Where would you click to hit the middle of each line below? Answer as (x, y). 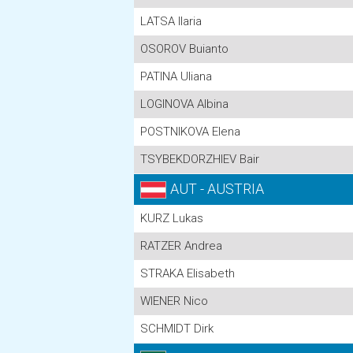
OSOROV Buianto (184, 49)
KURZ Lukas (172, 218)
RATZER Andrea (181, 246)
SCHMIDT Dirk (177, 329)
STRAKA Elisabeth (188, 273)
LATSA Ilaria (171, 21)
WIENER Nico (174, 301)
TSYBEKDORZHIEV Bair (200, 159)
